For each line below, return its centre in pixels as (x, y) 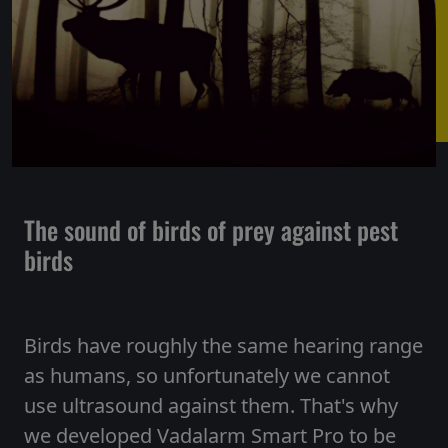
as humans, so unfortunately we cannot (207, 376)
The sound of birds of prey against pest (211, 230)
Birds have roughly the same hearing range (223, 346)
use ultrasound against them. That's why (211, 406)
